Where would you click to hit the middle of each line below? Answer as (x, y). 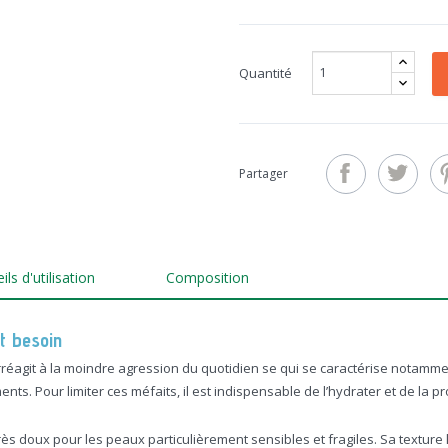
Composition (207, 278)
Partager (263, 174)
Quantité (265, 72)
